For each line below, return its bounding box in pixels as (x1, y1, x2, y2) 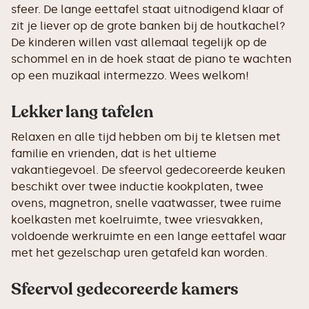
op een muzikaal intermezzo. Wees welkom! (11, 69, 249, 82)
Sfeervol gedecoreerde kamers (11, 278, 239, 301)
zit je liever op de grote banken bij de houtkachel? (11, 19, 286, 32)
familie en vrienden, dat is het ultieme (11, 147, 217, 160)
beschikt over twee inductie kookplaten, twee (11, 180, 263, 193)
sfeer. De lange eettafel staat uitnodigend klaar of (11, 3, 283, 16)
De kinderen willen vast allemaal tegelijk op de (11, 36, 267, 49)
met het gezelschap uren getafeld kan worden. (11, 246, 268, 259)
